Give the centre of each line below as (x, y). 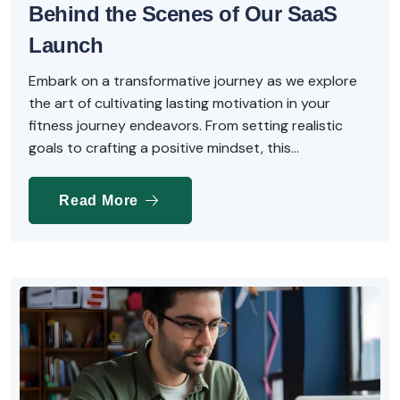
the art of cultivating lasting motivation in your (179, 103)
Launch (66, 45)
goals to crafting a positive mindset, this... (164, 147)
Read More (101, 200)
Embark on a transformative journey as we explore (193, 80)
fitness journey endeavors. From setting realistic (186, 125)
